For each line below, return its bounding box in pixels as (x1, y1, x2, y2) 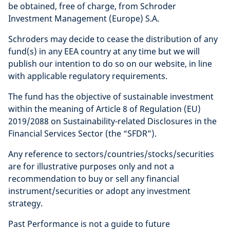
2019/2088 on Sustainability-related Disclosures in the (8, 116, 217, 127)
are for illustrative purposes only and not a (8, 161, 174, 172)
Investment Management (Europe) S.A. (8, 13, 159, 25)
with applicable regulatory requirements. (8, 70, 167, 82)
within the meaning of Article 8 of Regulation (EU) (8, 103, 201, 115)
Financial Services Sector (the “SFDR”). (8, 128, 157, 140)
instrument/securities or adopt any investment (8, 185, 190, 197)
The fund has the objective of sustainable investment (8, 91, 214, 103)
